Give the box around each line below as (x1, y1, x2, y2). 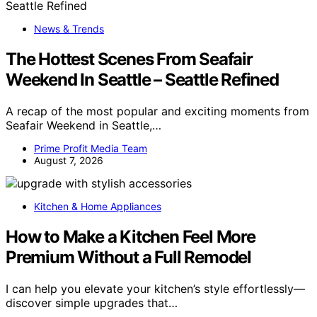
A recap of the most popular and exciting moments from (6, 103, 309, 118)
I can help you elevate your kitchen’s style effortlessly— (6, 281, 305, 296)
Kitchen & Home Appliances (34, 200, 161, 212)
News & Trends (34, 22, 104, 35)
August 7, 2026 (34, 154, 103, 166)
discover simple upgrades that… (6, 295, 178, 310)
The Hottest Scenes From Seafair (6, 48, 253, 69)
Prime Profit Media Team (34, 142, 147, 154)
